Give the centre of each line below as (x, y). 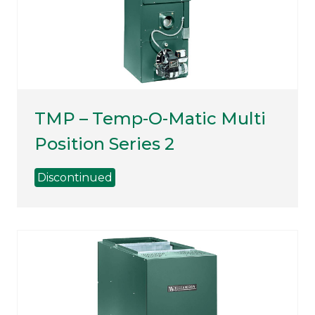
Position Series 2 (104, 144)
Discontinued (75, 178)
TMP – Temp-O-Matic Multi (150, 119)
